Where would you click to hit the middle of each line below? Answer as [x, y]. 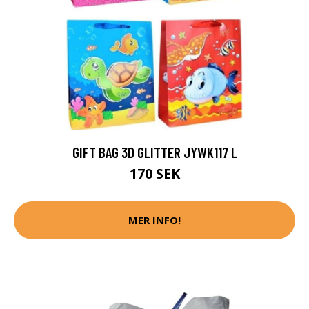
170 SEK [154, 173]
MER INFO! [154, 220]
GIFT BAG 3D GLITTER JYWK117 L [154, 152]
